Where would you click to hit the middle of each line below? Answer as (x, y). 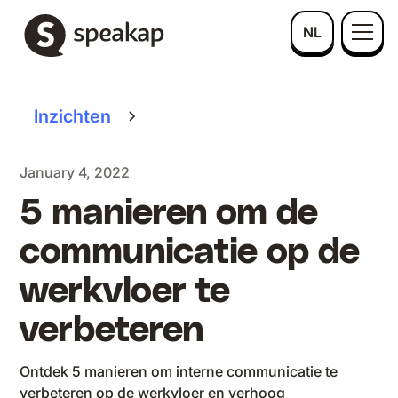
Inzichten (73, 116)
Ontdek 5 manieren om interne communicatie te (179, 371)
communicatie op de (190, 252)
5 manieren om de (169, 213)
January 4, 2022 (75, 172)
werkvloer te (125, 291)
